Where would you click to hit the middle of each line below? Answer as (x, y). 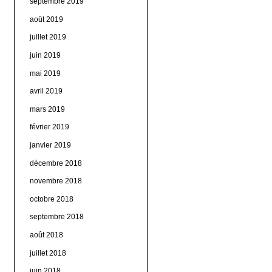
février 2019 (49, 127)
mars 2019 (47, 109)
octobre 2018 (51, 199)
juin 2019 (45, 55)
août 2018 (46, 235)
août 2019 (46, 19)
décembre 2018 (56, 163)
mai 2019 (45, 73)
